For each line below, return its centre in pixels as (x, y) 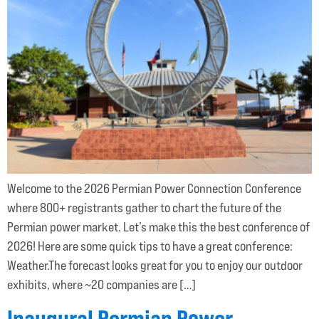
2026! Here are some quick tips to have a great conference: (152, 246)
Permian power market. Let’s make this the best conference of (158, 227)
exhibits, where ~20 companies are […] (101, 285)
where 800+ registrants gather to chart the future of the (144, 208)
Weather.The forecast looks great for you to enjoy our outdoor (155, 266)
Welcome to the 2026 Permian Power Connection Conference (154, 189)
